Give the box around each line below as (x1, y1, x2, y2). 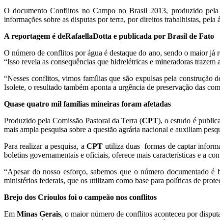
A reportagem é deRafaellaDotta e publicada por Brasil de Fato (4, 31, 214, 40)
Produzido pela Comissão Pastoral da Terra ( (4, 116, 142, 125)
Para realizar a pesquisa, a (4, 141, 87, 150)
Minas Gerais (17, 209, 61, 218)
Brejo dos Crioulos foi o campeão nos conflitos (4, 192, 157, 201)
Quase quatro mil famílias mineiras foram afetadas (4, 99, 171, 108)
